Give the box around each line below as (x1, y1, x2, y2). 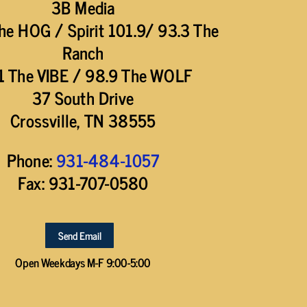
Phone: (6, 145, 57, 174)
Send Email (58, 226, 101, 244)
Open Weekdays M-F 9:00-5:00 (15, 252, 151, 272)
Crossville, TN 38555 (10, 106, 156, 134)
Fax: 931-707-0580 (17, 168, 149, 197)
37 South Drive (32, 83, 134, 112)
